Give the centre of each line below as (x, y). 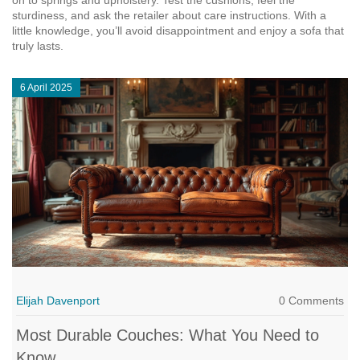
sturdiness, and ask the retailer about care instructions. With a (169, 15)
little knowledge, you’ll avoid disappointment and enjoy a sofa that (178, 31)
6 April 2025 (46, 88)
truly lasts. (38, 46)
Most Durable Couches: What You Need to (168, 335)
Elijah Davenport (58, 301)
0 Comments (311, 301)
